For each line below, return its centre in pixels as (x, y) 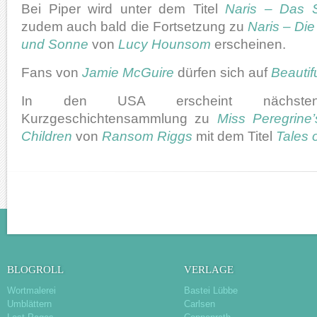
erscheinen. (248, 44)
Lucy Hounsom (165, 44)
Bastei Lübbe (211, 290)
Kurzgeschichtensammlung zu (119, 118)
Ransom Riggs (147, 136)
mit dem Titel (234, 136)
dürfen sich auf (223, 72)
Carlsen (200, 304)
